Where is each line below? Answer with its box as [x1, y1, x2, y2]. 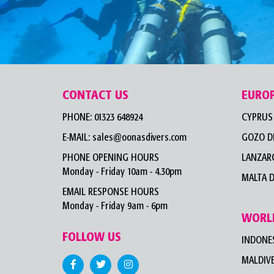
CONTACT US [62, 89, 128, 102]
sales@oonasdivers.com [92, 133, 187, 143]
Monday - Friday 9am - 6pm [62, 201, 168, 211]
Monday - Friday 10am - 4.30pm [62, 167, 182, 177]
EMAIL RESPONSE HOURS [62, 187, 159, 197]
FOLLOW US [62, 231, 121, 243]
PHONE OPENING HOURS [62, 153, 159, 163]
